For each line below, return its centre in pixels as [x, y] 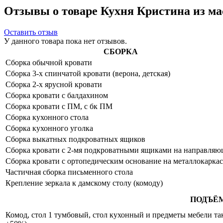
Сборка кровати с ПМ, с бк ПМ [59, 106]
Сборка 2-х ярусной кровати [54, 84]
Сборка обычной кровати [49, 62]
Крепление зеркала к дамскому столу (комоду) [84, 183]
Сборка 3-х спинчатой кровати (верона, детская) [88, 73]
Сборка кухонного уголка [49, 128]
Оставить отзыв [31, 32]
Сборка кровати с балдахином [57, 95]
